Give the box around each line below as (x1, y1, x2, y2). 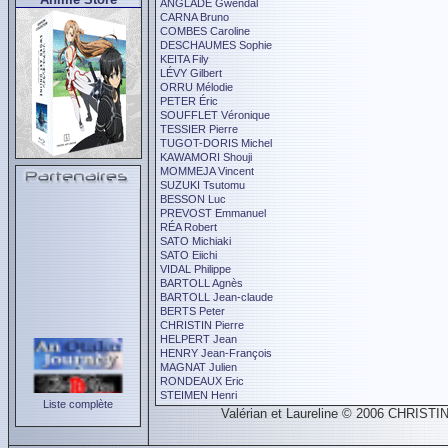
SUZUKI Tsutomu (160, 179, 245, 191)
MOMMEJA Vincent (160, 165, 254, 177)
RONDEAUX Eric (160, 375, 244, 387)
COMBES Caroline (160, 25, 250, 37)
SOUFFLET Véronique (160, 109, 270, 121)
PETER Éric (160, 95, 218, 107)
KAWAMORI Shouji (160, 151, 252, 163)
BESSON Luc (160, 193, 226, 205)
